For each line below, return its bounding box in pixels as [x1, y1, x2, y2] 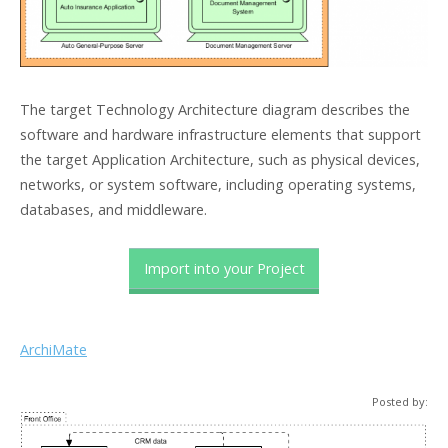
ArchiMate [20, 340, 87, 360]
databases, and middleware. [20, 200, 207, 220]
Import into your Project [143, 259, 305, 279]
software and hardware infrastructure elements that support [20, 125, 421, 145]
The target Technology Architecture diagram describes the [20, 100, 410, 120]
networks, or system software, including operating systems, [20, 175, 416, 195]
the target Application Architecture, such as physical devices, [20, 150, 420, 170]
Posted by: [372, 394, 428, 410]
